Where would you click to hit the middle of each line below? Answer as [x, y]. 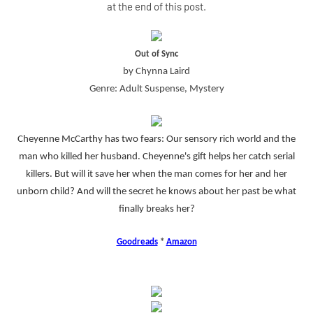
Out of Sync [156, 54]
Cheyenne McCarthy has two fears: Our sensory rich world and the [156, 139]
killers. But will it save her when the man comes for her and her [156, 174]
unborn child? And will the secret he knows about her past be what [156, 192]
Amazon [181, 242]
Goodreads [137, 242]
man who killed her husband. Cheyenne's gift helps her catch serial [156, 157]
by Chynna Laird [156, 72]
